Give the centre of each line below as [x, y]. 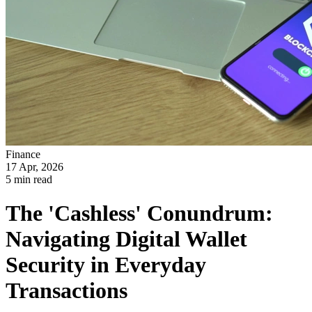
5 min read [29, 179]
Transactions [67, 291]
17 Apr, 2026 [34, 167]
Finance [23, 154]
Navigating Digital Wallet [126, 239]
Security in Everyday [106, 265]
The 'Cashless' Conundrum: [139, 213]
